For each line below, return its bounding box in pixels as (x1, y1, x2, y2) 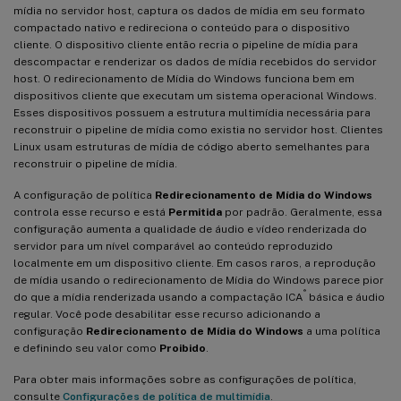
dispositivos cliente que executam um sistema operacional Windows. (13, 89, 377, 102)
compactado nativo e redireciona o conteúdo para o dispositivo (13, 21, 350, 34)
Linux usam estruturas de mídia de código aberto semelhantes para (13, 140, 370, 153)
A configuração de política (13, 188, 155, 201)
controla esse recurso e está (13, 205, 168, 218)
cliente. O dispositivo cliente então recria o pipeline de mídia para (13, 38, 358, 51)
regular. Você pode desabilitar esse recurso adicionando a (13, 307, 320, 320)
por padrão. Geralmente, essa (222, 205, 382, 218)
